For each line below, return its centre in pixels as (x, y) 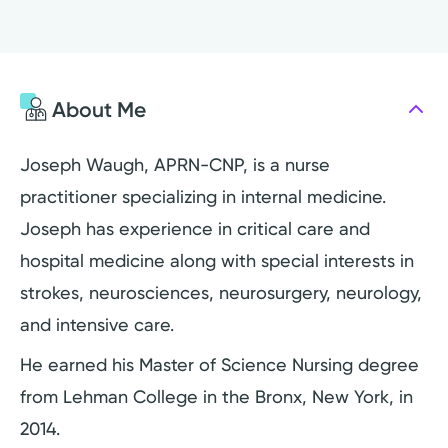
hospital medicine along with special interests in (217, 261)
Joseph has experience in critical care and (195, 229)
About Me (99, 109)
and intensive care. (97, 325)
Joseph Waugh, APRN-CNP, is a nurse (175, 165)
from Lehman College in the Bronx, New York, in (216, 397)
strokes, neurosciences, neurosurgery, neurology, (221, 293)
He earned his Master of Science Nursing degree (219, 365)
